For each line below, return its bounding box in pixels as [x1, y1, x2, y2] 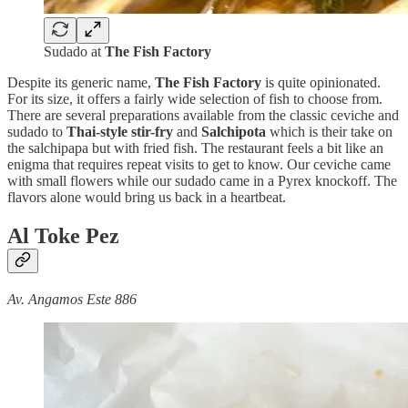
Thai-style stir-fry [66, 124, 173, 140]
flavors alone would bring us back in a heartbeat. [7, 189, 286, 206]
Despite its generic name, [7, 75, 155, 91]
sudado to [7, 124, 66, 140]
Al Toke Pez [7, 224, 119, 249]
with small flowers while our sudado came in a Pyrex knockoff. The [7, 173, 397, 189]
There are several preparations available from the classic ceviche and [7, 107, 399, 124]
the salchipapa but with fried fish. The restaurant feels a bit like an [7, 140, 383, 157]
